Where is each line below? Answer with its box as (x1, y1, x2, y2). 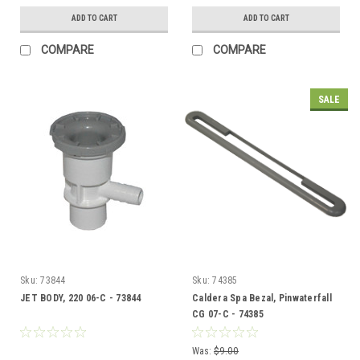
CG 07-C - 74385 (192, 308, 264, 320)
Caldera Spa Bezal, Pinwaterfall (192, 292, 332, 304)
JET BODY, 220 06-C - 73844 (20, 292, 141, 304)
